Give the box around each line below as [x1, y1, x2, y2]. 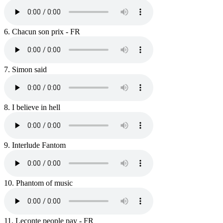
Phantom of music [14, 179, 73, 188]
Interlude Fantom [10, 141, 66, 150]
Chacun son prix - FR [10, 27, 80, 36]
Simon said [10, 65, 47, 74]
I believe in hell [10, 103, 60, 112]
